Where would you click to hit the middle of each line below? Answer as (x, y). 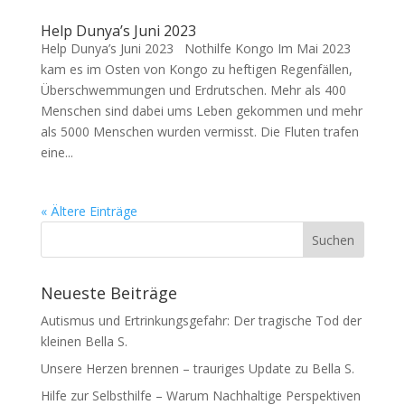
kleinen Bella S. (84, 341)
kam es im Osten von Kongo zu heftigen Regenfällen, (196, 69)
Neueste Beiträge (108, 293)
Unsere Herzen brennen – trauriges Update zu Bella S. (197, 368)
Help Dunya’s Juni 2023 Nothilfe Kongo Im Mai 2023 (195, 48)
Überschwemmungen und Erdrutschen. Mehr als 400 (193, 90)
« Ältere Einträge (89, 211)
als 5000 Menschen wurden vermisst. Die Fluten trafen (199, 132)
